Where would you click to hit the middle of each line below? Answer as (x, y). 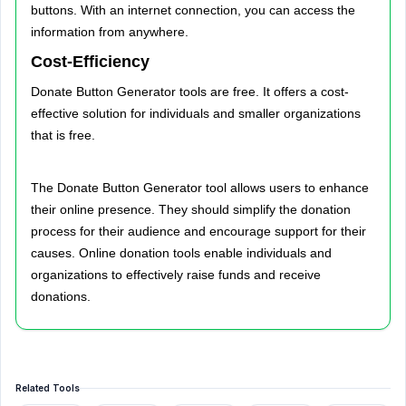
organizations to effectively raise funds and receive (176, 275)
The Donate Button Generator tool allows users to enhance (200, 188)
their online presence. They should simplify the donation (191, 209)
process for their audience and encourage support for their (198, 231)
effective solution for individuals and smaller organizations (196, 113)
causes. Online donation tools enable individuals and (181, 253)
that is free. (63, 135)
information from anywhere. (110, 32)
